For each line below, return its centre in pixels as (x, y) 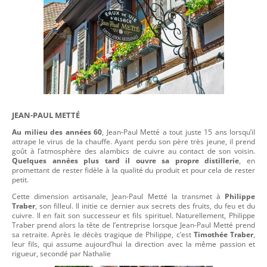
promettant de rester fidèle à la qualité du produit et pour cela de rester (133, 170)
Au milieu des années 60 (57, 132)
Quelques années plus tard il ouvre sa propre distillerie (126, 161)
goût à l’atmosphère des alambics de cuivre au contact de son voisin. (133, 151)
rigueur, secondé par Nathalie (62, 254)
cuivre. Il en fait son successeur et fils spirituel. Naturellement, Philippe (133, 215)
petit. (20, 180)
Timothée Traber (223, 235)
